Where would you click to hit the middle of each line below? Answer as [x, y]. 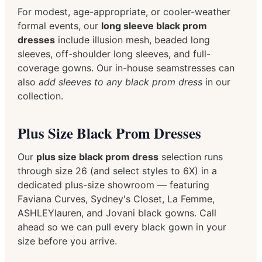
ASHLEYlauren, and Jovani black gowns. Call [117, 213]
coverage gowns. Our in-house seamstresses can [126, 68]
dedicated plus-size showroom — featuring [113, 185]
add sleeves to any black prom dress [120, 82]
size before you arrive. [67, 241]
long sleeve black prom [154, 25]
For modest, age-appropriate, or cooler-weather [124, 11]
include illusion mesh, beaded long [132, 39]
